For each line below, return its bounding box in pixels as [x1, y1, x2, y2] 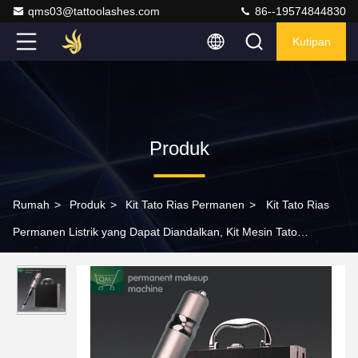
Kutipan [292, 35, 331, 48]
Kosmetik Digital [13, 253, 93, 265]
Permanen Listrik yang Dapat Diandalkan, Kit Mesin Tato [13, 225, 297, 238]
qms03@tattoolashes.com [28, 5, 160, 18]
